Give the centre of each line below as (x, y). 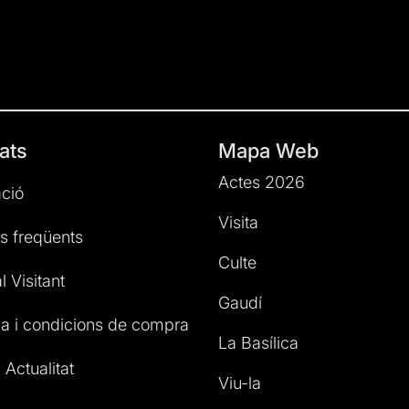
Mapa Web (268, 151)
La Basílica (258, 343)
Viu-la (240, 383)
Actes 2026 (262, 183)
